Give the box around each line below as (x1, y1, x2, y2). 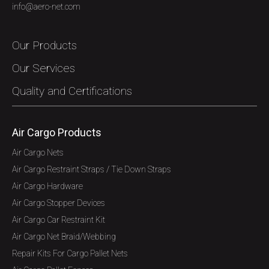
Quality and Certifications (12, 84, 132, 98)
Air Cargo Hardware (12, 181, 83, 191)
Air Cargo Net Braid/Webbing (12, 232, 116, 241)
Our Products (12, 38, 77, 52)
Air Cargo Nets (12, 148, 64, 157)
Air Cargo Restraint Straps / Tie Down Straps (12, 165, 171, 174)
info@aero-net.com (12, 2, 80, 11)
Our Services (12, 61, 75, 75)
